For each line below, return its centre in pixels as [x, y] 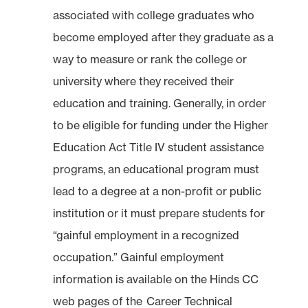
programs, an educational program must [156, 169]
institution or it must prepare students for [158, 213]
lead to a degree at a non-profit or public [157, 191]
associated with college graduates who [153, 15]
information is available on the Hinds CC [155, 279]
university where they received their [143, 81]
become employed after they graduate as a [163, 37]
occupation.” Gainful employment [138, 257]
